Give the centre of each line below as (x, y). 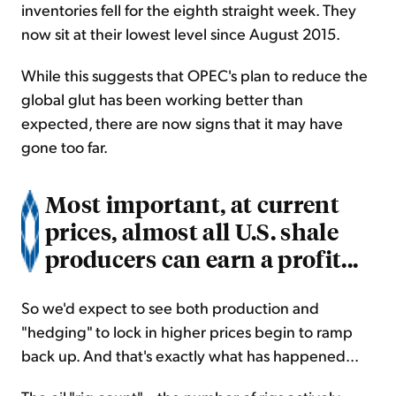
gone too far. (65, 147)
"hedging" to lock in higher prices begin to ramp (187, 331)
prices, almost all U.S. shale (192, 231)
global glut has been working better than (162, 99)
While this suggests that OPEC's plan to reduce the (194, 75)
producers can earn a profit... (202, 259)
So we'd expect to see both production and (170, 308)
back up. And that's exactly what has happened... (190, 355)
